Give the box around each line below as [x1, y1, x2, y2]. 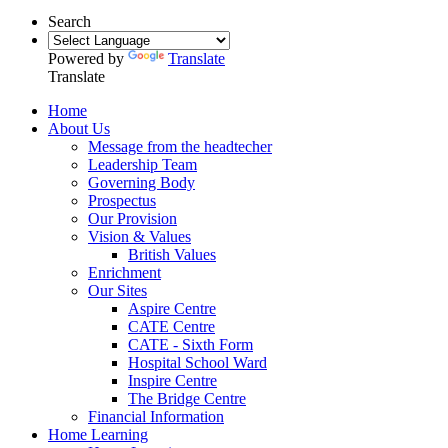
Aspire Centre [128, 299, 216, 317]
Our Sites [88, 281, 147, 299]
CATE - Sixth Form [128, 335, 253, 353]
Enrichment [88, 263, 161, 281]
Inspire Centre [128, 371, 217, 389]
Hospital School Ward [128, 353, 267, 371]
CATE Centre [128, 317, 215, 335]
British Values [128, 245, 216, 263]
